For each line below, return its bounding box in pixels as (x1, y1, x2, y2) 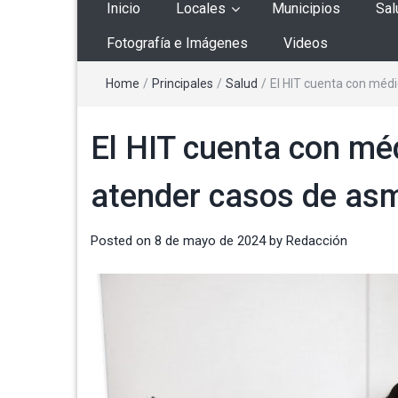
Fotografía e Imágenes (107, 35, 248, 52)
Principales (152, 76, 213, 92)
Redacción (286, 233, 347, 250)
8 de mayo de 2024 (155, 233, 266, 250)
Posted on (91, 233, 155, 250)
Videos (283, 35, 328, 52)
